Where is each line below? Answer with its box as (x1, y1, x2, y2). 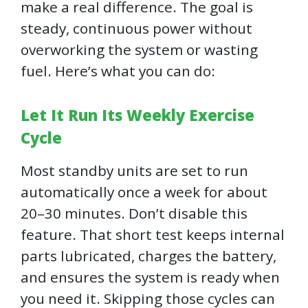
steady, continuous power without (21, 19, 252, 38)
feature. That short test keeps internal (21, 225, 285, 245)
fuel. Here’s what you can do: (21, 61, 215, 81)
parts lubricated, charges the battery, (21, 246, 276, 266)
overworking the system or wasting (21, 40, 258, 60)
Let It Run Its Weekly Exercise (21, 104, 254, 126)
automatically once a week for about (21, 182, 267, 202)
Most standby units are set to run (21, 161, 248, 181)
